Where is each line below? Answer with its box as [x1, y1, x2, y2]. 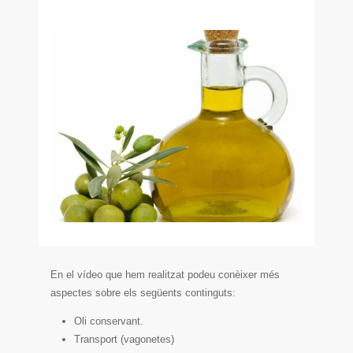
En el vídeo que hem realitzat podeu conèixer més [50, 269, 281, 281]
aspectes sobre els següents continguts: [50, 287, 236, 299]
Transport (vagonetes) [74, 333, 175, 346]
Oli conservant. [74, 315, 144, 328]
